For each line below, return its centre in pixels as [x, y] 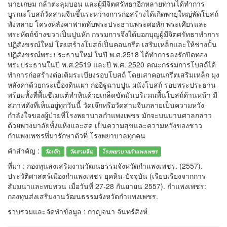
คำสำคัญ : [25, 150]
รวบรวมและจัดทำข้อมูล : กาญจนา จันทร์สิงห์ [78, 211]
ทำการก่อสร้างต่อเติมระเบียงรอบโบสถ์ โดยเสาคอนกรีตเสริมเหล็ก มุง [113, 74]
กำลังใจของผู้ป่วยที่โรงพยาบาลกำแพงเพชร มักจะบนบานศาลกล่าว [110, 115]
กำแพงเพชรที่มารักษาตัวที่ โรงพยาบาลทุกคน [77, 135]
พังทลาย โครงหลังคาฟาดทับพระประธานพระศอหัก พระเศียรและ [107, 24]
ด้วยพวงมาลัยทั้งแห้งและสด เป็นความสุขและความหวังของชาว [105, 125]
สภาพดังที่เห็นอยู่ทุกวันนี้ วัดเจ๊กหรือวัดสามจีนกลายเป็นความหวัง [106, 105]
